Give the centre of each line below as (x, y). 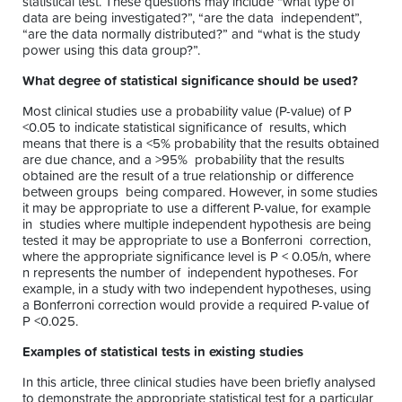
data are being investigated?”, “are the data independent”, (192, 18)
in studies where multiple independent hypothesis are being (197, 224)
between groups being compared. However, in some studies (200, 192)
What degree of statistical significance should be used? (192, 81)
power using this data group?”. (113, 50)
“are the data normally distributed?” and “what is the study (191, 34)
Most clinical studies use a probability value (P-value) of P (187, 111)
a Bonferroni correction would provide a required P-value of (196, 305)
